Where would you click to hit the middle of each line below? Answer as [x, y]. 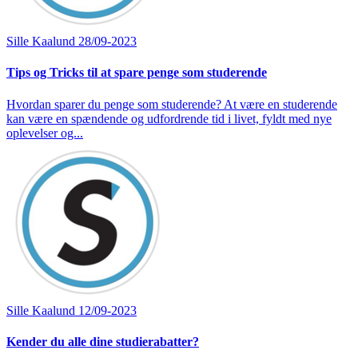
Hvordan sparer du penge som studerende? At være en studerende [172, 104]
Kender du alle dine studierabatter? [103, 341]
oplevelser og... [45, 133]
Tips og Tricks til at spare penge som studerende [137, 73]
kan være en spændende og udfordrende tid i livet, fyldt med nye [169, 118]
